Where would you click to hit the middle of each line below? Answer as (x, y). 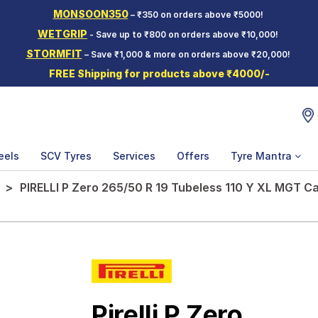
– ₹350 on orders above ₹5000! (197, 15)
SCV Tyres (66, 156)
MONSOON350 (91, 14)
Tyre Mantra (263, 156)
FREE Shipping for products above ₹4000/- (159, 73)
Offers (193, 156)
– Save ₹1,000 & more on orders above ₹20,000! (187, 54)
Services (134, 156)
